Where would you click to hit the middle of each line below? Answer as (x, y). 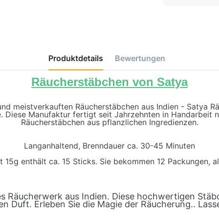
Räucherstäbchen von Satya (109, 82)
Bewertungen (140, 58)
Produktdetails (76, 58)
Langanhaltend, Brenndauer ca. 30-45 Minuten (109, 145)
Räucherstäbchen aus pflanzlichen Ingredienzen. (109, 122)
